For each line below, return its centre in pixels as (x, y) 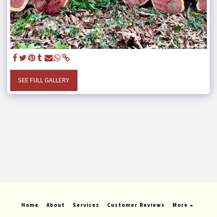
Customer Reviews (136, 205)
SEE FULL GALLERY (44, 80)
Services (86, 205)
